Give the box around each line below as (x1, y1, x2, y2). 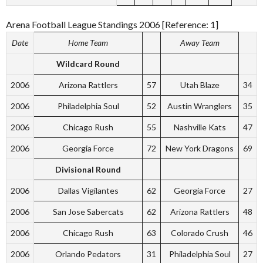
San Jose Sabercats (52, 206, 124, 217)
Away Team (180, 37, 220, 48)
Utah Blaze (180, 79, 220, 90)
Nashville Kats (173, 122, 226, 132)
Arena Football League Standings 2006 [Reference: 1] (6, 18, 218, 30)
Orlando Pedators (55, 248, 121, 259)
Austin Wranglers (167, 100, 232, 111)
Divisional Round (55, 164, 121, 174)
